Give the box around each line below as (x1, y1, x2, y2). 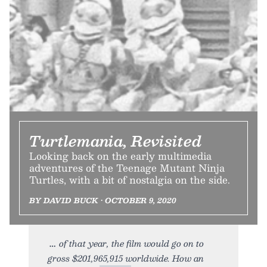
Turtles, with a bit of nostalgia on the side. (29, 171, 230, 188)
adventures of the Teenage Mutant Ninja (29, 159, 225, 176)
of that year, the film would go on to (59, 235, 204, 250)
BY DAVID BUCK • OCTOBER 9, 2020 (29, 194, 176, 206)
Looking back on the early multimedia (29, 147, 212, 164)
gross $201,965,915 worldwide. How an (48, 250, 204, 265)
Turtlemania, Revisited (29, 128, 202, 153)
